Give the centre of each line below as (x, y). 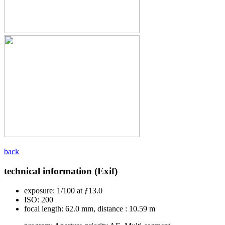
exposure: (39, 190)
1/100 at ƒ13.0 (79, 190)
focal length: (44, 208)
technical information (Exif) (61, 171)
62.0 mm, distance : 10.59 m (109, 208)
